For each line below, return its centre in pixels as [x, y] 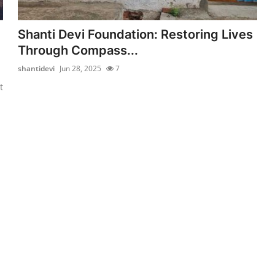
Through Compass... [78, 50]
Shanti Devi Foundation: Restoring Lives [136, 34]
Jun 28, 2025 [81, 68]
